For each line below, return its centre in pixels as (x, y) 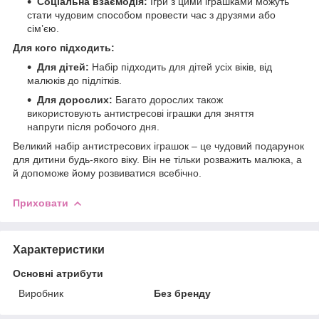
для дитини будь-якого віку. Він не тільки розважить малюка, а (157, 159)
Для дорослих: (75, 99)
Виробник (41, 293)
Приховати (41, 203)
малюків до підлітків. (74, 80)
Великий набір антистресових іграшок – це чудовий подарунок (158, 146)
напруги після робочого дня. (93, 126)
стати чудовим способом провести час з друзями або (151, 15)
